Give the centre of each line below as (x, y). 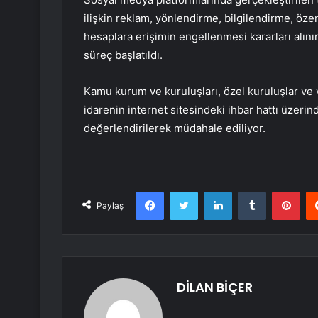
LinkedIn (250, 191)
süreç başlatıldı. (123, 55)
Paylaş (110, 206)
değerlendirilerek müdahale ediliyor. (175, 128)
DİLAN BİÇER (215, 287)
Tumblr (280, 191)
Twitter (213, 191)
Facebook (185, 191)
